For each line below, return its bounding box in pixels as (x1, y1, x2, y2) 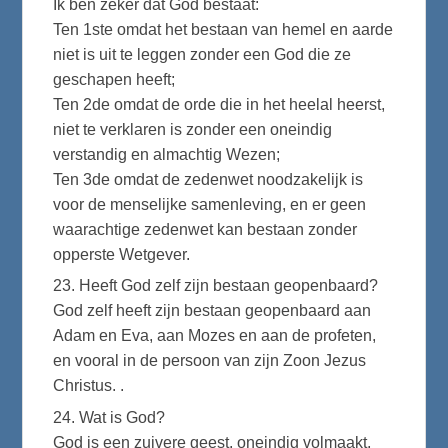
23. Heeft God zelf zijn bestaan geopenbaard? (53, 277, 379, 295)
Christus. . (53, 377, 125, 395)
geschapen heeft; (53, 71, 176, 89)
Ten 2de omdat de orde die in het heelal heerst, (53, 96, 386, 114)
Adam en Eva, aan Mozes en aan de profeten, (53, 327, 377, 345)
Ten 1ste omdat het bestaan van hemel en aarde (53, 21, 394, 39)
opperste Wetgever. (53, 246, 191, 264)
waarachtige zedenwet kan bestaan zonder (53, 221, 358, 239)
